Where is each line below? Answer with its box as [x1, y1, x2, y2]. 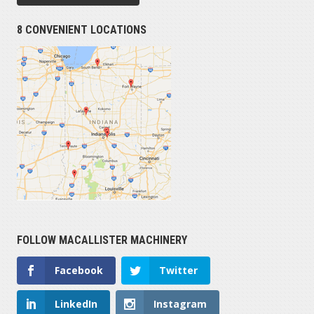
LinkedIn [54, 296, 97, 310]
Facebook [54, 263, 103, 277]
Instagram [153, 296, 207, 310]
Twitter [158, 263, 198, 277]
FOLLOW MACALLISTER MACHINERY [16, 233, 187, 247]
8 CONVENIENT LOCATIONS [16, 22, 146, 36]
